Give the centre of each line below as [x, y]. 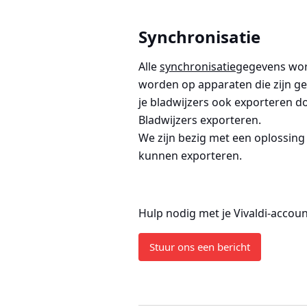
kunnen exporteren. [190, 156]
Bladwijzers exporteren [198, 120]
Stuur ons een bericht [200, 247]
